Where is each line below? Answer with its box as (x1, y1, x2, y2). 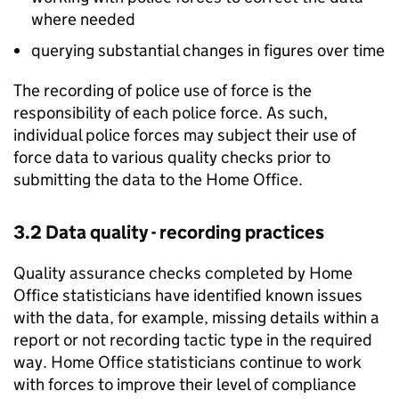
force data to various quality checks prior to (13, 147, 330, 168)
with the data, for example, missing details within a (13, 307, 379, 329)
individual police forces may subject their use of (13, 125, 356, 146)
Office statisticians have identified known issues (13, 285, 362, 306)
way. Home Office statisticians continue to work (13, 352, 362, 373)
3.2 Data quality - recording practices (13, 221, 324, 245)
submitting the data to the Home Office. (13, 169, 303, 191)
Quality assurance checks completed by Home (13, 263, 353, 284)
